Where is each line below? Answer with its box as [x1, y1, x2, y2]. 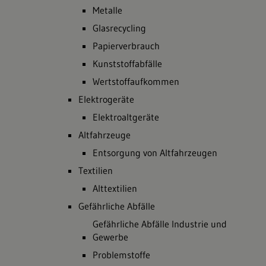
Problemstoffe [93, 249, 150, 261]
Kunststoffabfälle [93, 58, 162, 69]
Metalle [93, 4, 122, 16]
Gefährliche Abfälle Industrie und [93, 218, 227, 230]
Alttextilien [93, 182, 137, 194]
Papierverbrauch [93, 40, 160, 52]
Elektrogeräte [78, 93, 134, 105]
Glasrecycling [93, 22, 146, 34]
